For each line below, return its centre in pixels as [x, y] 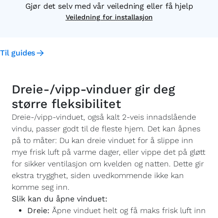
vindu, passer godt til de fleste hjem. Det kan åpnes [106, 129]
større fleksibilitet [66, 104]
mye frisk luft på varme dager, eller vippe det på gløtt [109, 152]
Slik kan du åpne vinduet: [60, 199]
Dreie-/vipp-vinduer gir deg [93, 89]
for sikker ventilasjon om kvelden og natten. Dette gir [108, 164]
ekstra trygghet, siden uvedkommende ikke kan [98, 175]
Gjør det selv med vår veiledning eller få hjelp [109, 6]
